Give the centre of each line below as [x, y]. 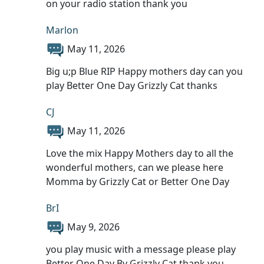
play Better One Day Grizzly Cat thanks [132, 85]
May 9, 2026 [93, 227]
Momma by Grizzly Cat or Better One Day [138, 181]
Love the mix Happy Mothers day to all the [140, 153]
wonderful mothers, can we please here [135, 167]
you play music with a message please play [141, 249]
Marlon [62, 30]
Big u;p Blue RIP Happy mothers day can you [144, 71]
